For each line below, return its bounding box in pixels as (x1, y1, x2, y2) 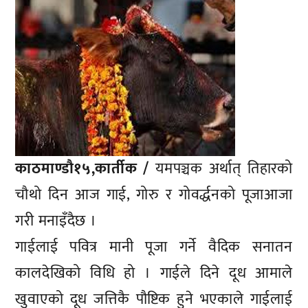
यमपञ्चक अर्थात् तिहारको (149, 155, 293, 181)
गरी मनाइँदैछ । (15, 208, 97, 234)
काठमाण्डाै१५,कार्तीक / (15, 155, 150, 181)
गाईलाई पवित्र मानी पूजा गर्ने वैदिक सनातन (15, 234, 293, 260)
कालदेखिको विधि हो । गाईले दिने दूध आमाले (15, 260, 293, 286)
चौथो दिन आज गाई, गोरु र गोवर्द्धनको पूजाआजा (15, 181, 293, 208)
